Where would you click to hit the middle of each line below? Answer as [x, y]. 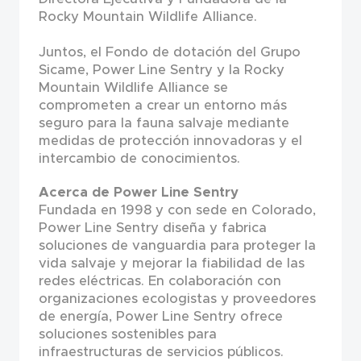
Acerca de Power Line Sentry [138, 192]
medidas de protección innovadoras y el [170, 141]
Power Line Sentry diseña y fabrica [152, 227]
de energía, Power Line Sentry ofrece [160, 316]
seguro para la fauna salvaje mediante [164, 123]
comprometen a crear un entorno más [162, 106]
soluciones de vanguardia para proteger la [177, 245]
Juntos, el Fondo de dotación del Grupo [169, 52]
